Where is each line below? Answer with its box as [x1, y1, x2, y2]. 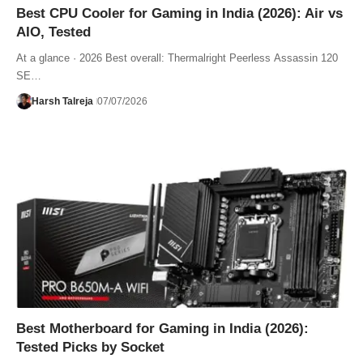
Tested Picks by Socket [16, 340, 164, 356]
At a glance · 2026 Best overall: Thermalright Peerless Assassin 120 [16, 52, 338, 65]
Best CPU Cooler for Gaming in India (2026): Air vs [16, 6, 343, 22]
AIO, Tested [16, 24, 91, 41]
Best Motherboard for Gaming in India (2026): [16, 321, 309, 337]
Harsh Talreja [31, 96, 93, 108]
